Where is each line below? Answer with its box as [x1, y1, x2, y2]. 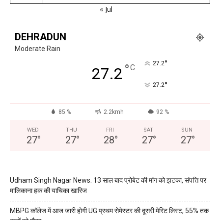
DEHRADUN [15, 30, 66, 43]
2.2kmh [103, 108, 124, 115]
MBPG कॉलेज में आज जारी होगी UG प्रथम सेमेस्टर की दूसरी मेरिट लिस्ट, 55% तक [10, 206, 209, 215]
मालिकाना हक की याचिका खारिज [10, 186, 87, 194]
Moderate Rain [15, 44, 60, 53]
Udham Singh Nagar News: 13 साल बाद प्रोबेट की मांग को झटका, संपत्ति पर [10, 176, 206, 184]
